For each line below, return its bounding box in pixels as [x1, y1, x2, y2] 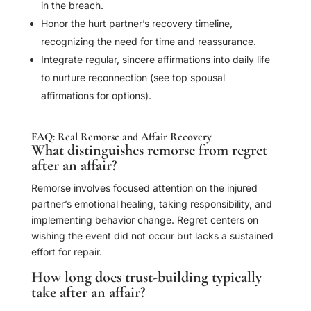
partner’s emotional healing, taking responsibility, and [31, 198, 272, 210]
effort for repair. [31, 246, 102, 258]
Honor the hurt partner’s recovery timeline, [40, 17, 233, 30]
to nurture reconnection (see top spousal [40, 72, 225, 84]
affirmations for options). [40, 90, 151, 102]
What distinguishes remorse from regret [31, 141, 267, 160]
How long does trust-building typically [31, 268, 262, 287]
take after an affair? [31, 283, 145, 302]
